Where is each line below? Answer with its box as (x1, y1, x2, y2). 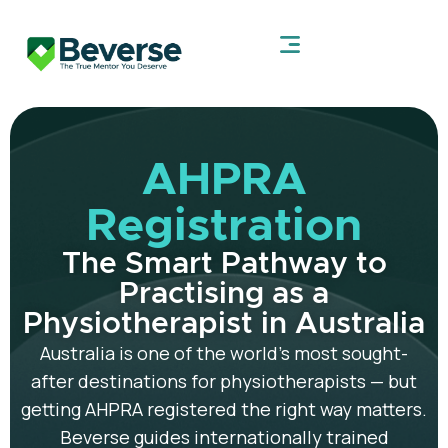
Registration (86, 203, 362, 250)
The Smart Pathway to (61, 249, 387, 280)
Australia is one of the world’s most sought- (40, 341, 408, 366)
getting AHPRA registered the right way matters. (21, 397, 427, 422)
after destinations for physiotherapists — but (31, 369, 417, 394)
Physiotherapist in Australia (23, 309, 425, 340)
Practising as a (119, 279, 329, 310)
